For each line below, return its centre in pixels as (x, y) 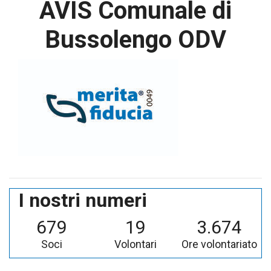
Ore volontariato (220, 244)
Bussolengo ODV (135, 40)
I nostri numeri (83, 200)
